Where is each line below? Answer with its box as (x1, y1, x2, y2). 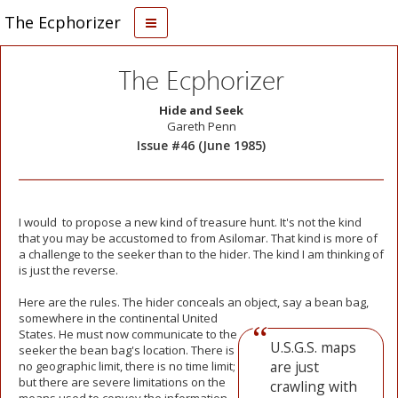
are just (269, 357, 319, 377)
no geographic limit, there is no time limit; (19, 358, 235, 374)
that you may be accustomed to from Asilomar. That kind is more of (19, 230, 378, 246)
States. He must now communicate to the (19, 326, 237, 342)
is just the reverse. (19, 262, 118, 278)
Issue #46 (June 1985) (137, 137, 266, 154)
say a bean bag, (280, 294, 369, 310)
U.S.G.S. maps (269, 338, 356, 357)
